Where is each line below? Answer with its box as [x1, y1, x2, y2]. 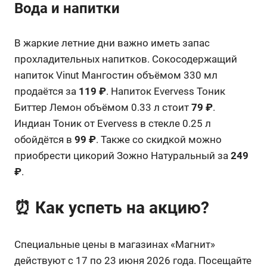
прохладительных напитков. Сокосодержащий [14, 52, 237, 65]
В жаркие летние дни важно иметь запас [14, 36, 210, 49]
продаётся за [14, 85, 79, 97]
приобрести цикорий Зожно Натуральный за [14, 149, 231, 162]
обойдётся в [14, 133, 74, 145]
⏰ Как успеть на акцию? [14, 198, 209, 218]
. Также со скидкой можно [96, 133, 222, 145]
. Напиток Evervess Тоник [106, 85, 225, 97]
